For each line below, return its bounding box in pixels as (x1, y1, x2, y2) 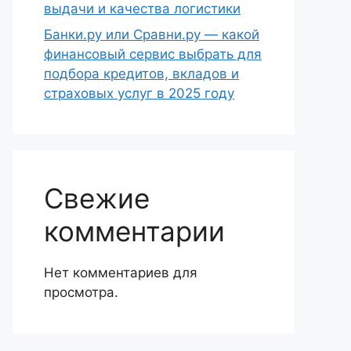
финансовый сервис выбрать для (44, 46, 262, 62)
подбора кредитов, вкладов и (44, 66, 239, 81)
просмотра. (44, 284, 118, 300)
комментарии (44, 215, 225, 248)
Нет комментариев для (44, 265, 197, 280)
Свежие (44, 182, 150, 215)
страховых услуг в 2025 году (44, 85, 234, 101)
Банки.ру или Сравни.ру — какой (44, 27, 259, 42)
